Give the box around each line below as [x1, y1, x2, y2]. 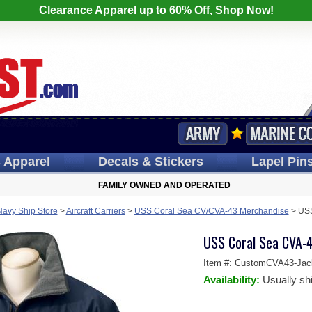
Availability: [203, 274, 263, 286]
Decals [97, 155, 139, 169]
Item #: [203, 258, 235, 268]
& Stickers [138, 155, 203, 169]
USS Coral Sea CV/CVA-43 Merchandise [134, 206, 289, 216]
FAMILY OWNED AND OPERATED [98, 180, 231, 190]
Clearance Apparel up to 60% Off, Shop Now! [38, 4, 274, 16]
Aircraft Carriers [65, 206, 125, 216]
